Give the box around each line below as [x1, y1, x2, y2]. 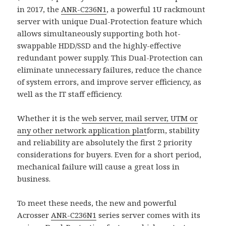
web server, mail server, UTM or [82, 112, 198, 123]
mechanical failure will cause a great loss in [17, 161, 180, 172]
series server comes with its [96, 209, 201, 220]
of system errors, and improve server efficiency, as [17, 76, 202, 87]
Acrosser [17, 209, 51, 220]
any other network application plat [17, 125, 147, 135]
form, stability [147, 125, 200, 135]
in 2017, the [17, 4, 62, 14]
